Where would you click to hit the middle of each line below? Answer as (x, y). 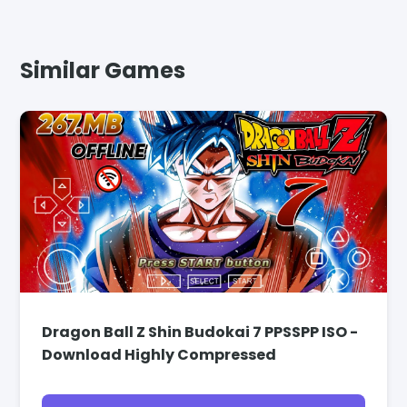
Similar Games (103, 70)
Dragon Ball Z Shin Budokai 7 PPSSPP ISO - (200, 332)
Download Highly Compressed (159, 354)
